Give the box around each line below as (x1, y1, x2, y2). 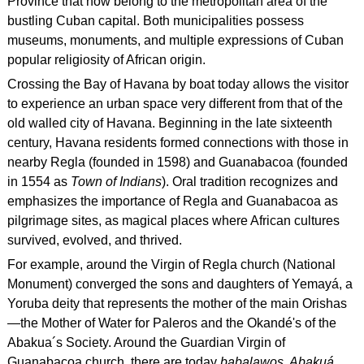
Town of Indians (70, 174, 162, 188)
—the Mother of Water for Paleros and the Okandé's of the (6, 316, 336, 331)
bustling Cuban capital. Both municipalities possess (6, 13, 304, 28)
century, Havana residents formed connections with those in (6, 135, 349, 149)
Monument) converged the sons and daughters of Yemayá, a (6, 277, 353, 292)
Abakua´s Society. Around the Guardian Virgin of (6, 336, 285, 350)
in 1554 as (6, 174, 71, 188)
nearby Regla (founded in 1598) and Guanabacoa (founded (6, 154, 348, 169)
